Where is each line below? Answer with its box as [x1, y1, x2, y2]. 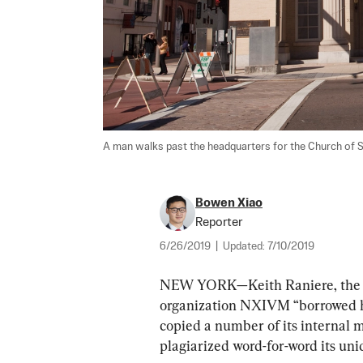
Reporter [195, 216, 242, 228]
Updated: [223, 241, 267, 252]
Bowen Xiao [195, 196, 263, 209]
